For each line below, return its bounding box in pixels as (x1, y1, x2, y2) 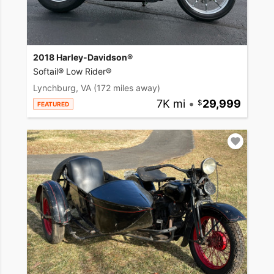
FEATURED (37, 100, 69, 108)
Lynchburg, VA (33, 83, 91, 94)
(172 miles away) (94, 83, 160, 94)
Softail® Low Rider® (33, 66, 111, 77)
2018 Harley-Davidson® (33, 52, 133, 63)
